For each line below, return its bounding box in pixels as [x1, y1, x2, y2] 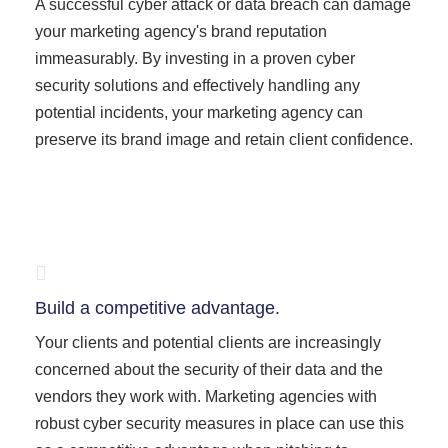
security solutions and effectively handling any [35, 77, 360, 94]
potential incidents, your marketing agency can [35, 104, 363, 121]
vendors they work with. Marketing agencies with [35, 388, 377, 405]
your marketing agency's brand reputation [35, 23, 327, 40]
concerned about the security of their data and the [35, 361, 383, 378]
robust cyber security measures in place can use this [35, 415, 404, 432]
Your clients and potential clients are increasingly [35, 334, 381, 351]
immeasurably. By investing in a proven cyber [35, 50, 355, 67]
